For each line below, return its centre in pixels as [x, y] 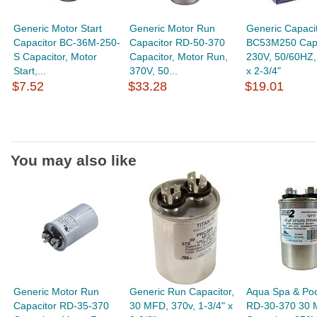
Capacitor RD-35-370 [62, 306]
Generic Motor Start [58, 28]
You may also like [74, 160]
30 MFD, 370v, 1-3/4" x [181, 306]
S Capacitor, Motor [56, 57]
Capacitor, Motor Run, [179, 57]
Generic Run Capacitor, [182, 292]
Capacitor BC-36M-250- [67, 42]
